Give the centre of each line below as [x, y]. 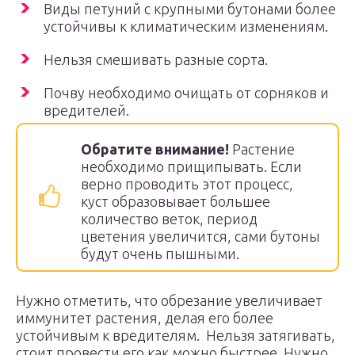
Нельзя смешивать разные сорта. [156, 59]
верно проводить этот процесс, [187, 184]
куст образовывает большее [176, 201]
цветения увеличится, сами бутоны [200, 236]
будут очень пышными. [160, 254]
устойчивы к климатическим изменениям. [186, 26]
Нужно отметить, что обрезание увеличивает [169, 300]
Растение [262, 149]
